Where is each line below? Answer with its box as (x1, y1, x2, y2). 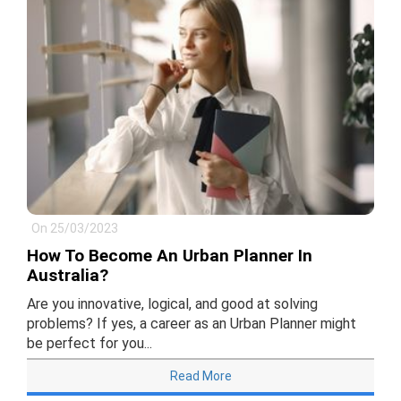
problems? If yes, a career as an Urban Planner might (27, 315, 356, 333)
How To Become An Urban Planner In (27, 245, 312, 267)
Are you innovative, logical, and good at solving (27, 295, 318, 313)
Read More (169, 369, 232, 384)
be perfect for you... (27, 335, 152, 353)
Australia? (27, 265, 108, 286)
